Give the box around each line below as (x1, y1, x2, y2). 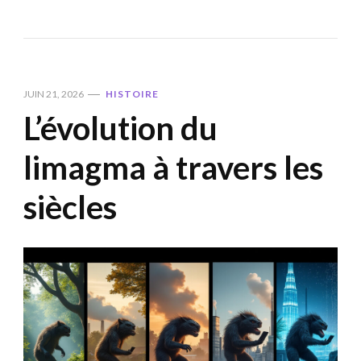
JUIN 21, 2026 (23, 87, 84, 100)
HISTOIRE (106, 87, 159, 100)
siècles (23, 187, 117, 226)
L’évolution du (23, 108, 218, 147)
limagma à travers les (23, 147, 323, 187)
